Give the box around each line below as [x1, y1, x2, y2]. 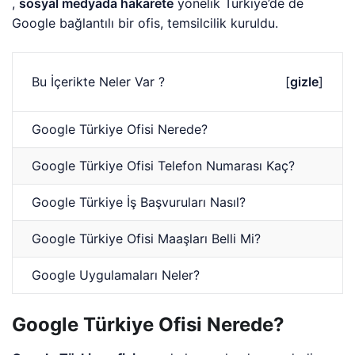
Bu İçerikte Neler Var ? [32, 73, 166, 90]
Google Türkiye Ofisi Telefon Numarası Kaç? [32, 157, 296, 174]
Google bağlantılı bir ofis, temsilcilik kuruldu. [12, 14, 279, 31]
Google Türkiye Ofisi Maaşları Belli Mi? [32, 230, 261, 246]
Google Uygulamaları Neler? [32, 266, 200, 283]
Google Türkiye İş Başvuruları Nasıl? [32, 193, 246, 210]
